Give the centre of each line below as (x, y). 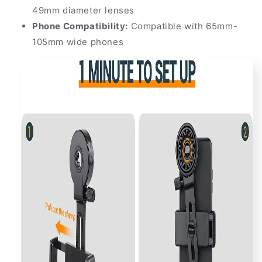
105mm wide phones (78, 42)
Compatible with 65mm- (183, 26)
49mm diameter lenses (84, 11)
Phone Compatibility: (80, 26)
